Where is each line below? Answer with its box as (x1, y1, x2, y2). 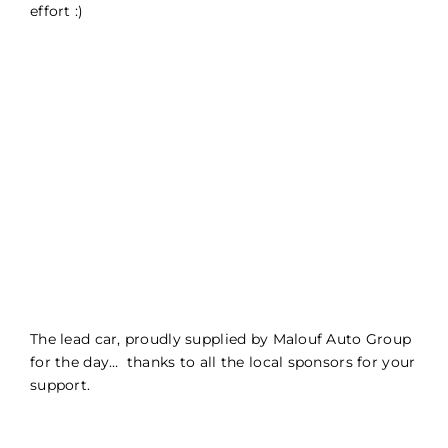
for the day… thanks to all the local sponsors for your (30, 353, 416, 372)
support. (30, 376, 91, 395)
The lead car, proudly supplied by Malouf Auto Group (30, 330, 412, 349)
